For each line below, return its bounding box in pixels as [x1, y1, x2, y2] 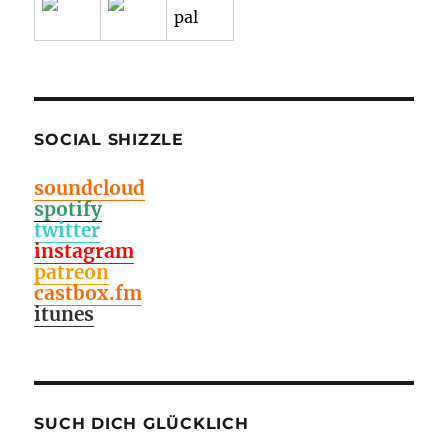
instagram [34, 238, 135, 263]
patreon [34, 259, 110, 284]
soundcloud [34, 175, 146, 200]
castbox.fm [34, 280, 143, 305]
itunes [34, 301, 95, 326]
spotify [34, 196, 103, 221]
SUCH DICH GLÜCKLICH [34, 413, 249, 433]
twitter [34, 217, 101, 242]
